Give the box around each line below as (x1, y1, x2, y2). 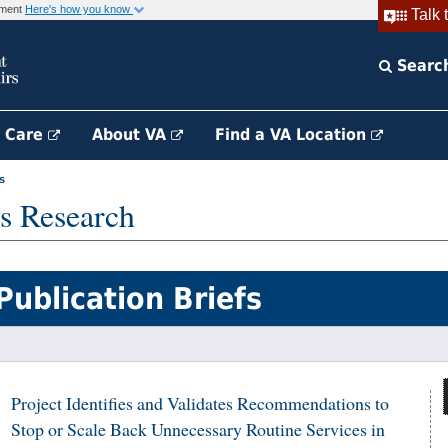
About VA (92, 125, 171, 144)
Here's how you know (25, 3, 133, 15)
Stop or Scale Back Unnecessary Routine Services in (11, 417, 385, 441)
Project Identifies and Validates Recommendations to (11, 391, 389, 415)
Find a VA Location (215, 125, 371, 144)
